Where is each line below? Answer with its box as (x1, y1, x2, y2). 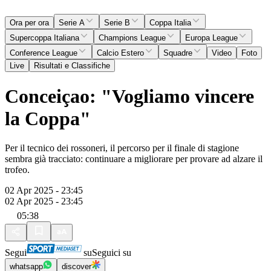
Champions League (99, 33, 166, 43)
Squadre (163, 48, 192, 58)
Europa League (185, 33, 238, 43)
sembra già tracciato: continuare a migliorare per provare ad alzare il (5, 154, 263, 164)
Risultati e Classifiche (34, 61, 110, 71)
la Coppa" (5, 107, 91, 129)
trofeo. (5, 165, 30, 175)
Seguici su (92, 247, 131, 258)
